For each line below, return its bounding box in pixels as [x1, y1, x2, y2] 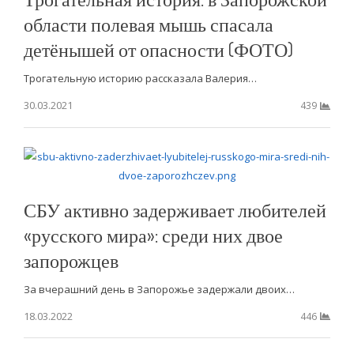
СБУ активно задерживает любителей [23, 197, 326, 222]
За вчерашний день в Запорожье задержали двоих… [23, 281, 295, 296]
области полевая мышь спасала [23, 11, 273, 36]
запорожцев [23, 247, 119, 273]
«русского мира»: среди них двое [23, 222, 283, 247]
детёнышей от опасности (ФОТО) [23, 36, 293, 62]
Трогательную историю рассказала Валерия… [23, 70, 257, 85]
